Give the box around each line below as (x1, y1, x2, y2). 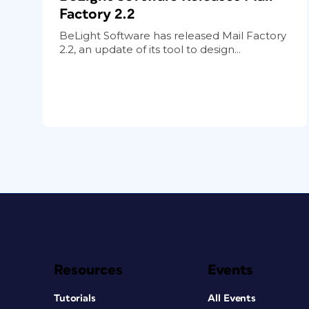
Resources (54, 262, 123, 277)
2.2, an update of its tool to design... (59, 42, 241, 56)
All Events (208, 292, 257, 303)
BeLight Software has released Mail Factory (59, 28, 286, 42)
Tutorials (54, 292, 96, 303)
